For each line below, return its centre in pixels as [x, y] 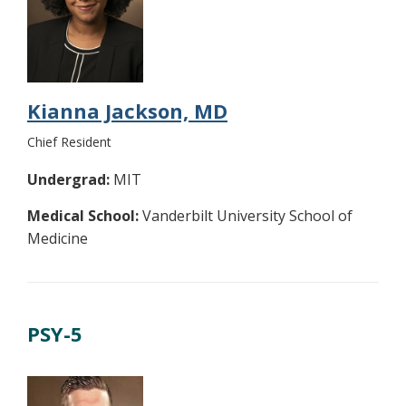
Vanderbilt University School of [246, 215]
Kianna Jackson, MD [127, 110]
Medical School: [83, 215]
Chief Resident [69, 141]
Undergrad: [68, 179]
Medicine [58, 238]
